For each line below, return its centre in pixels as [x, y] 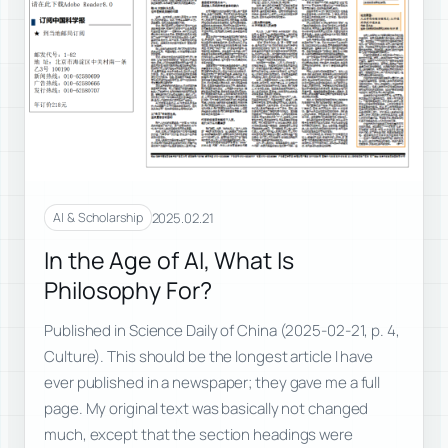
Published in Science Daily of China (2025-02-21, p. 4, [222, 331]
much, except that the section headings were [198, 435]
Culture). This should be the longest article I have [209, 357]
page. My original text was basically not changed [206, 409]
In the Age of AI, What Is [169, 259]
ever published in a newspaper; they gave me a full [212, 383]
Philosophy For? [128, 289]
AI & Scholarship [98, 218]
